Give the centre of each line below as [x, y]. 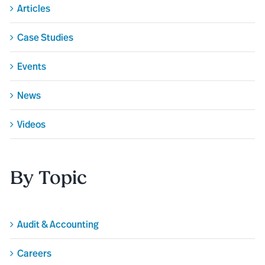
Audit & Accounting [58, 224]
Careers [35, 253]
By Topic [49, 178]
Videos [32, 124]
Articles [34, 8]
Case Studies [46, 37]
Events [32, 66]
